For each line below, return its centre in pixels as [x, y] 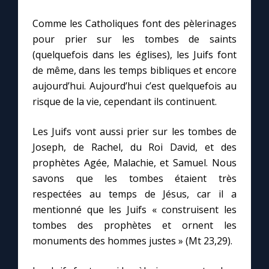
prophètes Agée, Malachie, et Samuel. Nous [134, 163]
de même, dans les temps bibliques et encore [134, 71]
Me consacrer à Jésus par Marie [94, 68]
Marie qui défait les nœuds [81, 34]
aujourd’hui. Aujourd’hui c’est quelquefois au [134, 86]
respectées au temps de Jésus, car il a [134, 194]
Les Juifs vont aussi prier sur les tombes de [134, 132]
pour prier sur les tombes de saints [134, 39]
